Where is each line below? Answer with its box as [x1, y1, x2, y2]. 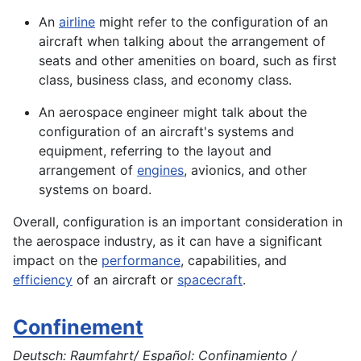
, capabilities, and [180, 252, 287, 269]
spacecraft [177, 272, 243, 288]
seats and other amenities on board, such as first [39, 52, 337, 69]
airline [59, 14, 95, 31]
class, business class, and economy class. [39, 72, 292, 89]
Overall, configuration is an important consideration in [13, 214, 342, 230]
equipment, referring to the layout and [39, 143, 272, 160]
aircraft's [160, 123, 214, 140]
